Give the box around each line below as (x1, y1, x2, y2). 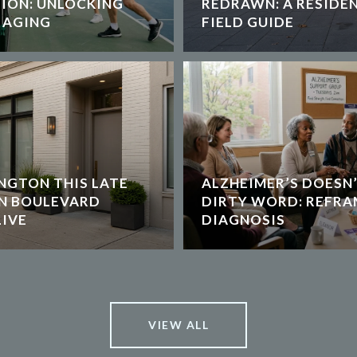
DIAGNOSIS (202, 211, 285, 228)
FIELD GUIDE (202, 14, 294, 30)
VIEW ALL (148, 318, 209, 331)
